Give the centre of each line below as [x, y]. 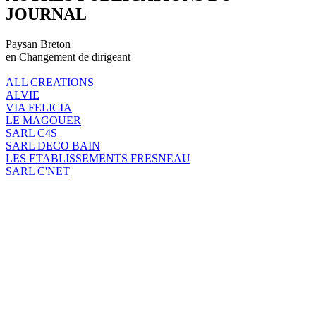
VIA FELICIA [39, 107]
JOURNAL [46, 14]
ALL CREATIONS [50, 82]
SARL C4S [31, 133]
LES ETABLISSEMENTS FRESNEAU [98, 158]
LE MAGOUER [43, 120]
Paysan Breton [38, 44]
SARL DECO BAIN [53, 145]
